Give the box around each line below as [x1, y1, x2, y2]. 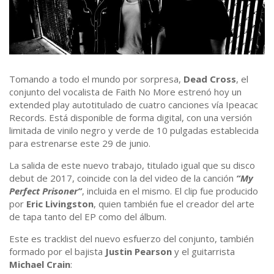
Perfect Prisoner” [9, 185, 82, 198]
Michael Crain [9, 258, 70, 271]
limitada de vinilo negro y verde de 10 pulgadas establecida [9, 124, 259, 137]
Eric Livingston [26, 198, 94, 210]
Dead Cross [183, 73, 236, 86]
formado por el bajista [9, 245, 105, 258]
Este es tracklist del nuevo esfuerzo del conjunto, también [9, 232, 254, 245]
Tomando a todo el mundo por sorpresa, [9, 73, 183, 86]
